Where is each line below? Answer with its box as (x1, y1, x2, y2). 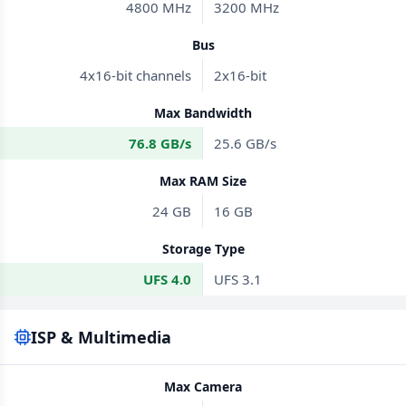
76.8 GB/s (129, 134, 191, 152)
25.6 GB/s (214, 134, 276, 152)
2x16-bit (214, 66, 266, 84)
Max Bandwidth (154, 104, 252, 121)
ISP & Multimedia (31, 326, 171, 348)
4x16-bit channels (80, 66, 191, 84)
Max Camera (164, 378, 242, 395)
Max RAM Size (159, 172, 246, 189)
